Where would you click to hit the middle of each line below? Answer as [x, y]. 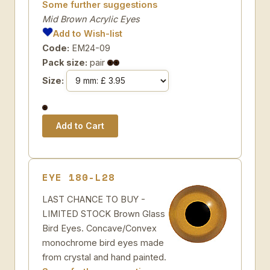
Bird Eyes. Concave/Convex [99, 228]
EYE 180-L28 [79, 177]
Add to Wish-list [88, 33]
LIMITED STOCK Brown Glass [104, 214]
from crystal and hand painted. [104, 257]
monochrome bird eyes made [103, 243]
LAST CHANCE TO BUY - [94, 199]
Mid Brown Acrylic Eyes [91, 19]
